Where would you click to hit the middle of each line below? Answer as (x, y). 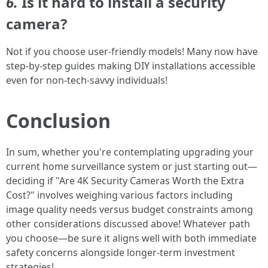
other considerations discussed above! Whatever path (128, 224)
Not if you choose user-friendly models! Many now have (132, 51)
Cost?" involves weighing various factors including (119, 195)
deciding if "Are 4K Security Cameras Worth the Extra (125, 181)
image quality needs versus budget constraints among (130, 209)
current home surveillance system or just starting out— (132, 166)
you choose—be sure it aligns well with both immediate (131, 238)
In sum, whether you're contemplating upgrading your (130, 152)
